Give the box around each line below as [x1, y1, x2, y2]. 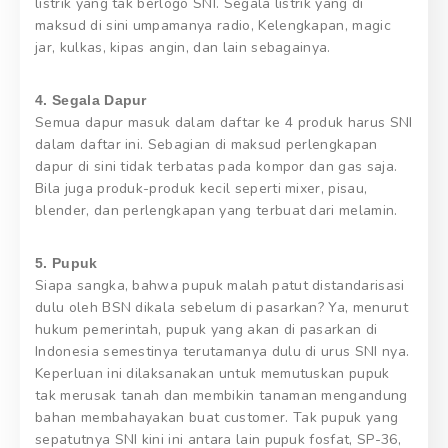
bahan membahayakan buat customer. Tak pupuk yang [35, 407, 399, 427]
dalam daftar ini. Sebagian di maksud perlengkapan [35, 134, 378, 154]
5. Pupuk [35, 254, 98, 271]
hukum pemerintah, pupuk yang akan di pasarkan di [35, 319, 378, 339]
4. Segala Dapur [35, 91, 147, 108]
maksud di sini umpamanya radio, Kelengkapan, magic [35, 15, 392, 35]
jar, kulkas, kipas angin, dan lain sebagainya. [35, 37, 331, 57]
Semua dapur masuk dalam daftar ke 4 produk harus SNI [35, 112, 413, 132]
